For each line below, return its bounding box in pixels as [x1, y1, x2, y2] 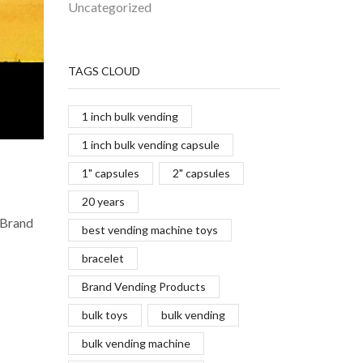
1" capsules [81, 166, 139, 181]
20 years [81, 194, 125, 209]
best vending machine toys [81, 223, 218, 237]
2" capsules [173, 166, 231, 181]
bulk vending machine [81, 336, 190, 351]
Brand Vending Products [81, 280, 206, 294]
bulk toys [81, 308, 128, 322]
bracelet [81, 251, 124, 266]
